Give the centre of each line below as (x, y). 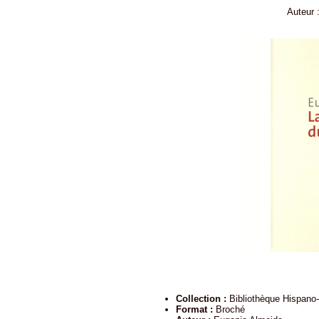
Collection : (203, 298)
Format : (196, 309)
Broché (230, 309)
